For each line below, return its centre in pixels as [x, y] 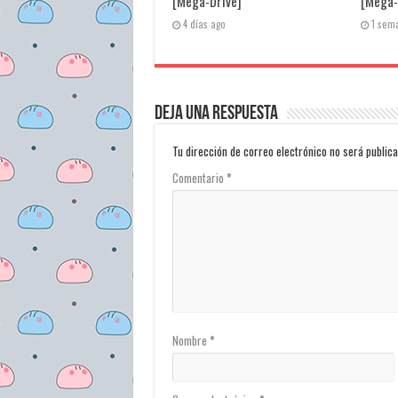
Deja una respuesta [216, 115]
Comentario [199, 178]
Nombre [191, 341]
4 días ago [204, 24]
